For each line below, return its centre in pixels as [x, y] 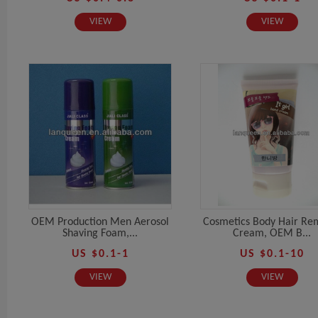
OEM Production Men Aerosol [100, 222]
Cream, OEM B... [272, 233]
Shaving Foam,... [100, 233]
